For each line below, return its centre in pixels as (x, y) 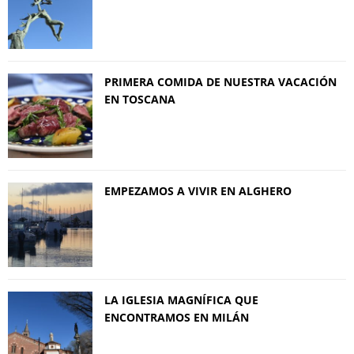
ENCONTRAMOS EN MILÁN (177, 317)
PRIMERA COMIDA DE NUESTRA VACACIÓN (220, 81)
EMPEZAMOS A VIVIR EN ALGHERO (198, 190)
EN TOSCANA (140, 99)
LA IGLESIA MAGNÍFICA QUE (181, 299)
